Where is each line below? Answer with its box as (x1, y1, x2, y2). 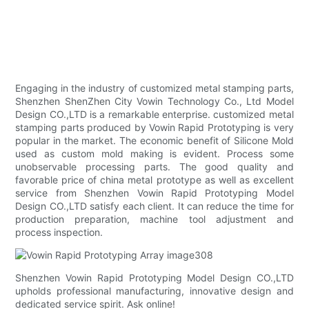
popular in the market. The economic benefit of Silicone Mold (15, 134, 294, 147)
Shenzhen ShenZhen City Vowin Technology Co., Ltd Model (15, 95, 294, 108)
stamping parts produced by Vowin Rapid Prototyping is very (15, 121, 294, 134)
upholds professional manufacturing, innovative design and (15, 285, 294, 297)
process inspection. (15, 226, 103, 239)
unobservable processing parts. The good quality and (15, 161, 294, 173)
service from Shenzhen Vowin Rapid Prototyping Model (15, 187, 294, 199)
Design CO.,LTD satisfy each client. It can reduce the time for (15, 200, 294, 212)
